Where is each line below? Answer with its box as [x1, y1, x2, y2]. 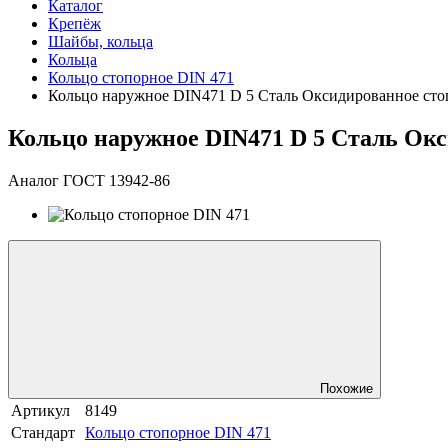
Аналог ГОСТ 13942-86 [8, 171, 170, 189]
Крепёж [48, 15, 101, 33]
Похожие [320, 380, 373, 396]
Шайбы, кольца [48, 33, 153, 51]
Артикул [11, 401, 70, 419]
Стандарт [11, 423, 75, 441]
